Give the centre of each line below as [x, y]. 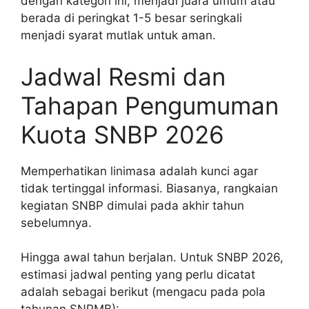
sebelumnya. [56, 222]
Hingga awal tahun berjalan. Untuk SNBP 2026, [152, 258]
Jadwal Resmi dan [123, 76]
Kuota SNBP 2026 [122, 134]
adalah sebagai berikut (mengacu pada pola [143, 292]
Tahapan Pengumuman [150, 105]
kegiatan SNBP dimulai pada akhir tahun [132, 205]
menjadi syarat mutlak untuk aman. [118, 36]
